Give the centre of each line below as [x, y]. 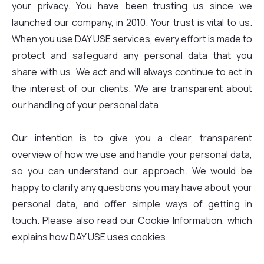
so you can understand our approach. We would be [132, 171]
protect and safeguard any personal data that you [132, 55]
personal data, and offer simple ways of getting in [132, 204]
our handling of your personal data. [86, 105]
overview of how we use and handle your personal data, [132, 154]
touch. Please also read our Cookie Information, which [132, 220]
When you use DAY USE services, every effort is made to [132, 39]
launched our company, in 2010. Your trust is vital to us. [132, 22]
